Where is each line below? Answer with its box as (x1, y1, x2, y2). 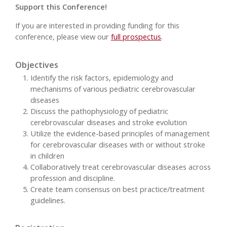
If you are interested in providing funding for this (15, 20, 179, 31)
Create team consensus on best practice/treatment (30, 183, 205, 194)
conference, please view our (15, 31, 111, 42)
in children (30, 150, 64, 161)
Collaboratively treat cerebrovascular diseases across (30, 161, 211, 172)
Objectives (15, 59, 58, 70)
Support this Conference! (15, 2, 107, 12)
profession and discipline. (30, 172, 115, 183)
